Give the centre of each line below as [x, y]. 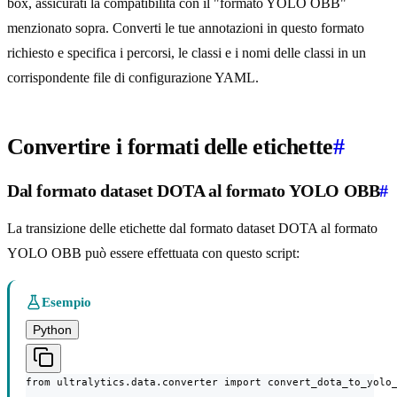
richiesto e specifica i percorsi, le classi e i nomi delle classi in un [187, 53]
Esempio [66, 303]
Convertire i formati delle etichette [170, 147]
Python [52, 330]
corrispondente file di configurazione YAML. [133, 78]
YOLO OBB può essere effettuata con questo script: [153, 253]
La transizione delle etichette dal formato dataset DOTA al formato [192, 229]
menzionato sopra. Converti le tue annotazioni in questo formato [186, 28]
